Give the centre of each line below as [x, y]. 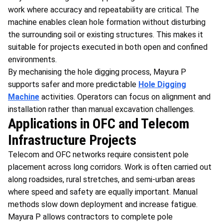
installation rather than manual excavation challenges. [101, 109]
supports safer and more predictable [73, 84]
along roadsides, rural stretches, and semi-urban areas [102, 179]
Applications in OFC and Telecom [99, 123]
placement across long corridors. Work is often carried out [110, 167]
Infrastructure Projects [72, 140]
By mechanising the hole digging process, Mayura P [97, 72]
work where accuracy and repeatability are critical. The [104, 9]
